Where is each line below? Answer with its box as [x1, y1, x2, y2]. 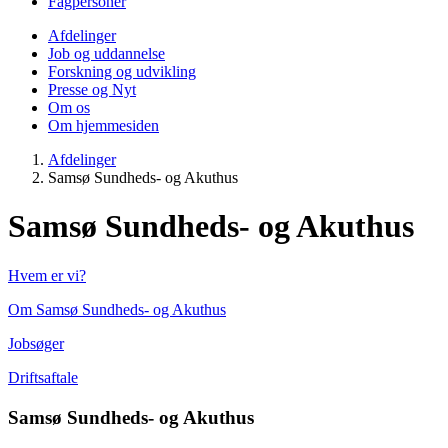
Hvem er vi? [8, 266, 86, 284]
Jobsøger [8, 334, 64, 352]
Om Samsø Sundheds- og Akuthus [8, 300, 226, 318]
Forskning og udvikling [48, 63, 196, 81]
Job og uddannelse [48, 45, 165, 63]
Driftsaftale [8, 368, 78, 386]
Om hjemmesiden [48, 117, 159, 135]
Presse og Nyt [48, 81, 136, 99]
